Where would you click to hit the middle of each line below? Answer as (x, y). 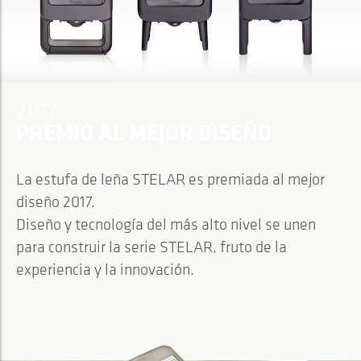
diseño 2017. (57, 201)
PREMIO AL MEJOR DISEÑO (144, 132)
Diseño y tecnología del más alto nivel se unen (166, 224)
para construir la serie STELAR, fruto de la (151, 247)
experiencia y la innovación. (105, 269)
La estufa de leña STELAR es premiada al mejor (170, 179)
